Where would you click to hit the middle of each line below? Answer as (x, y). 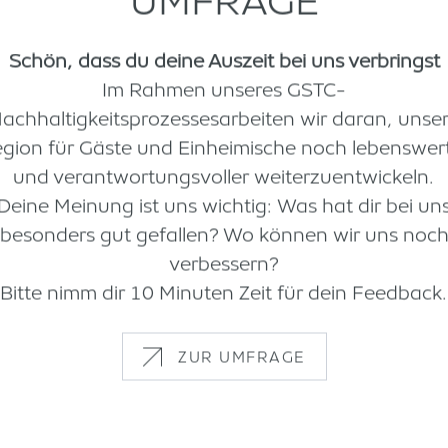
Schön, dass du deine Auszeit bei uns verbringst (224, 60)
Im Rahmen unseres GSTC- (224, 89)
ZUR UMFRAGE (242, 356)
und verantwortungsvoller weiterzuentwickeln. (224, 176)
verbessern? (224, 263)
